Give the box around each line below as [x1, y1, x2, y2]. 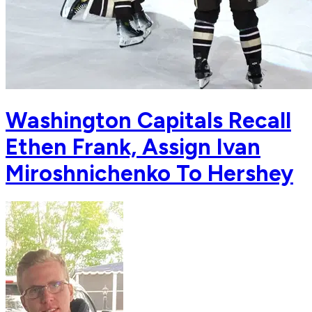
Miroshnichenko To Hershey [6, 159, 293, 187]
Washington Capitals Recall [6, 107, 291, 134]
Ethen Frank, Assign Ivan [6, 133, 260, 160]
